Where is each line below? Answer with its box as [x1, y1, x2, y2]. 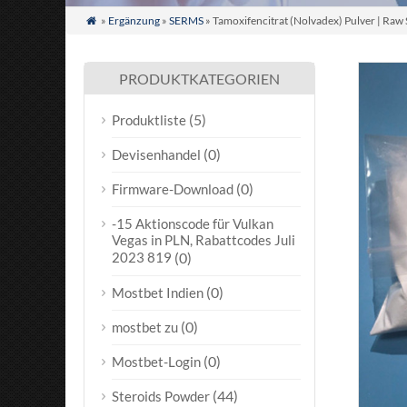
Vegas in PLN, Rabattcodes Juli [112, 232, 295, 249]
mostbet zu [112, 319, 178, 335]
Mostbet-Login [112, 353, 201, 370]
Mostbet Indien [112, 284, 203, 301]
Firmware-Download [112, 181, 233, 197]
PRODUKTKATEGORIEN [119, 70, 281, 87]
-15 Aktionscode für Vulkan [112, 215, 273, 232]
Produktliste [112, 112, 186, 128]
